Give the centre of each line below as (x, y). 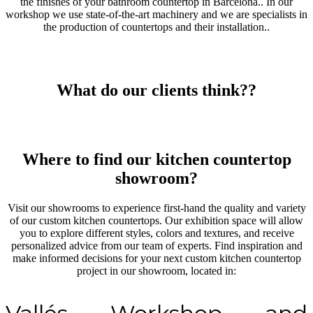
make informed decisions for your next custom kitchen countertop (156, 258)
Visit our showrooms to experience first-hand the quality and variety (156, 208)
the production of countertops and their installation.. (156, 27)
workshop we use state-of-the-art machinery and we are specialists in (156, 15)
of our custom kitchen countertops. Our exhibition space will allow (156, 220)
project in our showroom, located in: (156, 270)
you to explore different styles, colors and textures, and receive (156, 233)
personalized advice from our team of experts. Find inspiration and (156, 245)
